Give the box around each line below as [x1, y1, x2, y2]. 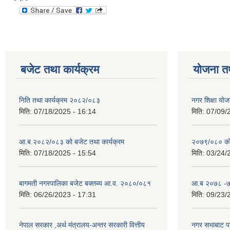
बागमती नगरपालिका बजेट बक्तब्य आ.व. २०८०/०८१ [19, 179, 151, 187]
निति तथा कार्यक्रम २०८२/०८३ [19, 96, 100, 104]
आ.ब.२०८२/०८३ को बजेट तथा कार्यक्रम [19, 138, 124, 146]
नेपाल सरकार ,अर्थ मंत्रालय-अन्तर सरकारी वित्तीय [19, 221, 145, 229]
